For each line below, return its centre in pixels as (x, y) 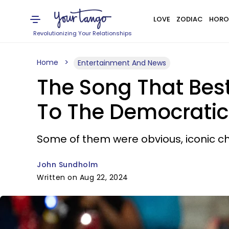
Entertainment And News (122, 63)
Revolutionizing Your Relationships (83, 33)
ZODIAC (189, 19)
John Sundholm (67, 165)
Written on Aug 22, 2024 (83, 177)
